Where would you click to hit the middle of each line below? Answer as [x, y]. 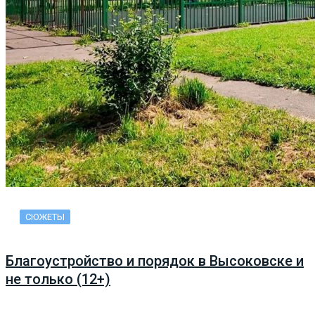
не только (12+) [58, 279]
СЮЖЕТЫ [45, 217]
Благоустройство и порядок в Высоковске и [155, 261]
